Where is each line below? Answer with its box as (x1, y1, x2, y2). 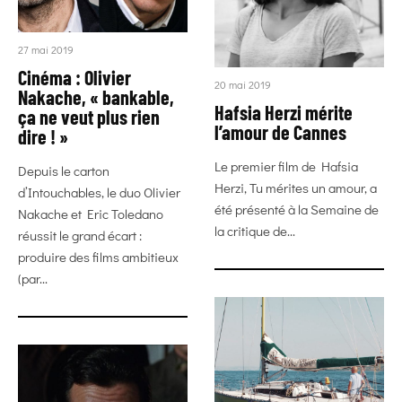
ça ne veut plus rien (18, 105, 160, 128)
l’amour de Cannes (214, 120, 346, 144)
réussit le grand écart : (18, 226, 142, 244)
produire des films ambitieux (18, 248, 179, 266)
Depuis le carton (18, 162, 109, 179)
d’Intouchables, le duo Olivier (18, 183, 180, 201)
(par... (18, 269, 48, 287)
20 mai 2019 (214, 77, 271, 92)
